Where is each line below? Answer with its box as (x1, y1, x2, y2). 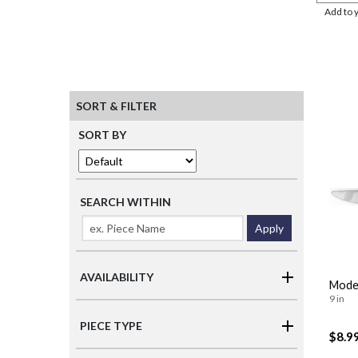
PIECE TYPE (80, 319, 142, 333)
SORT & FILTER (76, 99, 157, 113)
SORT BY (78, 128, 126, 142)
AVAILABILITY (80, 270, 153, 284)
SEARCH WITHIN (80, 195, 171, 209)
